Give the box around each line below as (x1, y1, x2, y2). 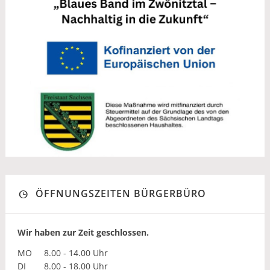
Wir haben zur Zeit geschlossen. (17, 226, 149, 238)
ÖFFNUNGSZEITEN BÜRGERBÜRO (35, 186, 206, 200)
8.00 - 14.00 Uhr (41, 246, 108, 259)
